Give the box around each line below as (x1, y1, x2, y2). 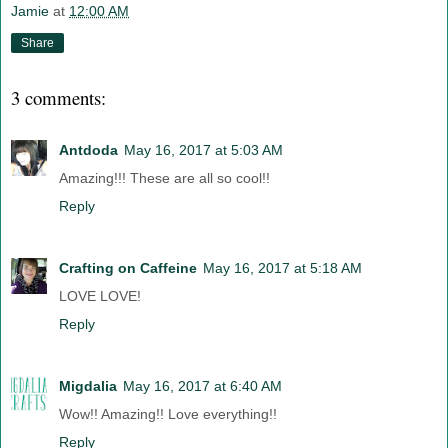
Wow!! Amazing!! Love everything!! (59, 405, 277, 422)
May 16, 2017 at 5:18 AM (203, 259, 362, 276)
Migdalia (59, 377, 117, 394)
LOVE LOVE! (59, 287, 141, 304)
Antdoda (59, 142, 118, 158)
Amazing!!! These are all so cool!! (59, 170, 270, 186)
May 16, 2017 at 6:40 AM (123, 377, 282, 394)
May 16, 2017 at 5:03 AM (124, 142, 283, 158)
